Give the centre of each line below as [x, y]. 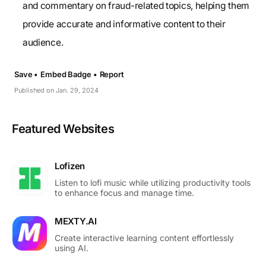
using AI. [72, 248]
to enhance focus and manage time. [124, 192]
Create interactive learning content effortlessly [144, 237]
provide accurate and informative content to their [124, 24]
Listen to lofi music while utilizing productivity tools [153, 182]
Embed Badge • [69, 74]
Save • [26, 74]
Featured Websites [63, 129]
